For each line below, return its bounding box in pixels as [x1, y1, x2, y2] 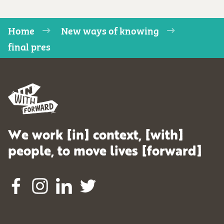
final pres [8, 38, 50, 53]
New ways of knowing [61, 22, 159, 37]
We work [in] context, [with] [8, 129, 183, 142]
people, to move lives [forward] [8, 145, 202, 158]
